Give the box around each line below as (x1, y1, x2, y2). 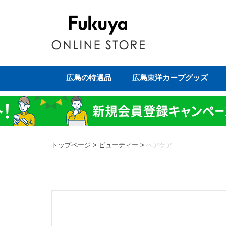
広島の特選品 (66, 73, 111, 82)
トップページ (51, 141, 91, 149)
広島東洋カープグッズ (132, 73, 208, 82)
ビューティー (99, 141, 138, 149)
